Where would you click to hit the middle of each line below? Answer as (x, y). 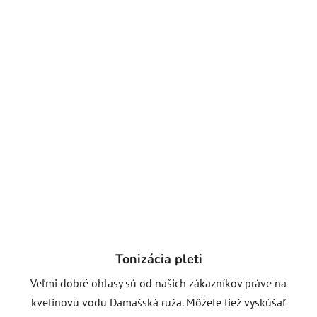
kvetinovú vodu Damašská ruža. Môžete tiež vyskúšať (158, 302)
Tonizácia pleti (158, 259)
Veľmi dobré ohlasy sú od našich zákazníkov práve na (158, 283)
